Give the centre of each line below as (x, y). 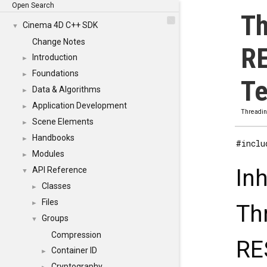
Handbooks (53, 138)
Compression (76, 235)
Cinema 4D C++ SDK (60, 25)
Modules (48, 154)
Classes (56, 186)
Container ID (74, 250)
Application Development (80, 105)
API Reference (60, 170)
